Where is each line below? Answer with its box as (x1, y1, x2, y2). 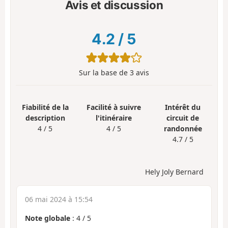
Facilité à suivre (87, 102, 141, 112)
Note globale (25, 213, 70, 223)
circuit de (166, 113, 199, 123)
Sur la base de (79, 68, 130, 78)
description (25, 113, 65, 123)
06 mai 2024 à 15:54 (25, 194, 93, 204)
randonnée (163, 124, 202, 134)
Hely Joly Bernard (145, 166, 204, 177)
